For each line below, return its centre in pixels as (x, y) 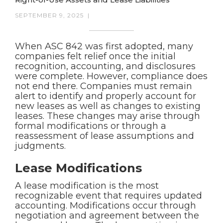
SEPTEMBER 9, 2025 (49, 15)
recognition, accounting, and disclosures (105, 66)
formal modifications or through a (91, 126)
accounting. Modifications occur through (106, 206)
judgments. (40, 146)
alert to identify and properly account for (106, 96)
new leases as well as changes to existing (108, 106)
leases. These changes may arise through (108, 116)
